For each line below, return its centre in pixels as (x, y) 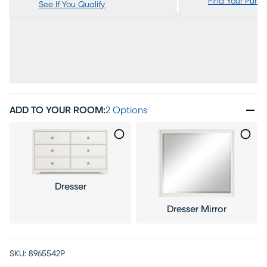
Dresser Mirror (197, 209)
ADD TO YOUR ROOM (56, 110)
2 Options (126, 110)
